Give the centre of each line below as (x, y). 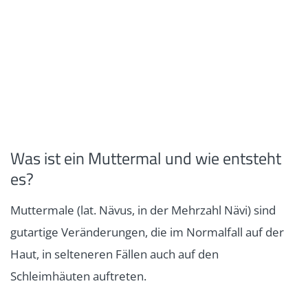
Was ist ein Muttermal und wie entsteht (146, 158)
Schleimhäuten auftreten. (78, 276)
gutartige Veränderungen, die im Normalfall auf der (147, 232)
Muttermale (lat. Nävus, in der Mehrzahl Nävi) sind (143, 210)
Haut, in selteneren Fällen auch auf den (114, 254)
